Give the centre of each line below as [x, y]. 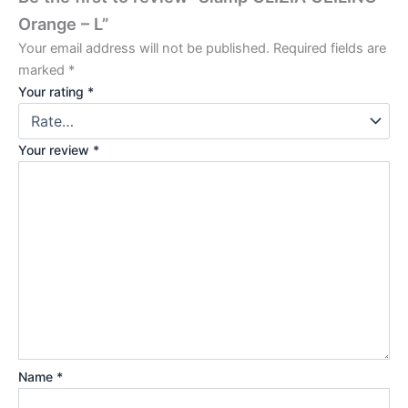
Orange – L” [63, 23]
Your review [56, 149]
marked [43, 70]
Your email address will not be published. [144, 48]
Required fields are [330, 48]
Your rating [53, 91]
